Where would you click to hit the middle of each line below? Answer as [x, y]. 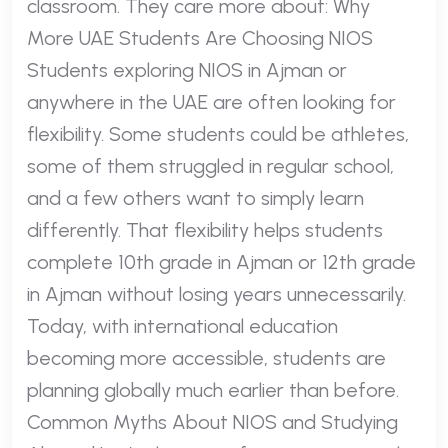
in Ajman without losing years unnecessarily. [216, 293]
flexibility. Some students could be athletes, [218, 133]
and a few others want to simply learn [195, 197]
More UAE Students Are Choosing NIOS [200, 37]
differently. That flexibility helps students [205, 229]
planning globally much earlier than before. [213, 389]
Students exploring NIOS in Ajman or [187, 69]
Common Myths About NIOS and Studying [212, 421]
